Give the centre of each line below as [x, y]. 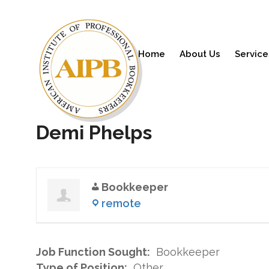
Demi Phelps [94, 132]
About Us [200, 54]
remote [121, 203]
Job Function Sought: [93, 252]
